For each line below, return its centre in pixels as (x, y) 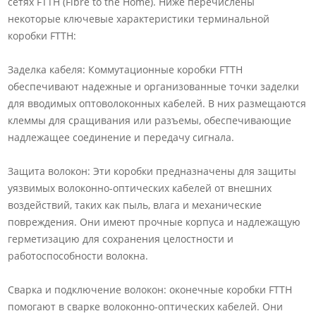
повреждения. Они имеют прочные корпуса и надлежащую (154, 221)
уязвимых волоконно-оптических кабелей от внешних (140, 188)
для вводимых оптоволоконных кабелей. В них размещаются (157, 103)
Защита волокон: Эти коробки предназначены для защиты (152, 171)
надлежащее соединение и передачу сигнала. (121, 137)
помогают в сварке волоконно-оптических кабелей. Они (146, 306)
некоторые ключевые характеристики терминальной (139, 18)
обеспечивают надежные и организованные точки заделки (154, 86)
